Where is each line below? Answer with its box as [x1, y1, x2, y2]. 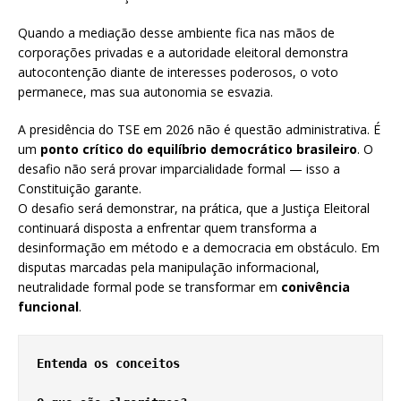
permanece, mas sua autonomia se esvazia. [18, 83, 273, 101]
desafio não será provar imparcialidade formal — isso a [18, 160, 340, 178]
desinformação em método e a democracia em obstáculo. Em [18, 239, 380, 257]
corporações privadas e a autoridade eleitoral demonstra [18, 44, 348, 62]
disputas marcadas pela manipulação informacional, [18, 259, 320, 277]
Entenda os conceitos [37, 356, 180, 371]
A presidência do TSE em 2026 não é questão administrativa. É [18, 121, 380, 139]
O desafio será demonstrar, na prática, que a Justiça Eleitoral [18, 200, 370, 218]
